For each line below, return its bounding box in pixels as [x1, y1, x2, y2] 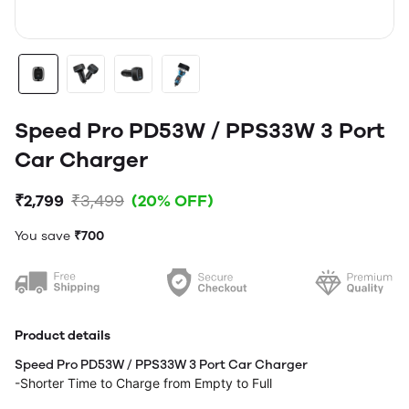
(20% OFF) [131, 191, 214, 211]
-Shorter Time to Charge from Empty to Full [15, 375, 272, 391]
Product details [15, 328, 110, 343]
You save [15, 228, 74, 244]
